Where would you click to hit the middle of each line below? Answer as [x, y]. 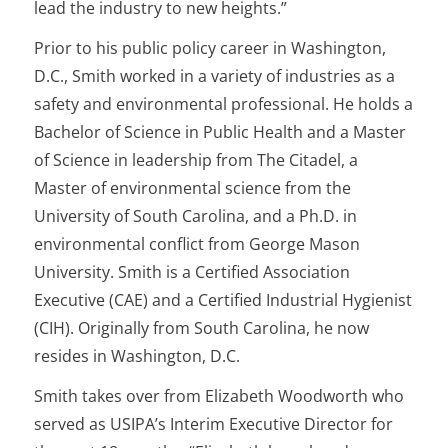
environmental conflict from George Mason [197, 244]
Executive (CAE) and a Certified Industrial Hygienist [223, 300]
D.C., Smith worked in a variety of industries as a [215, 76]
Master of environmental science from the [193, 188]
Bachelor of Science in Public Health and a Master [220, 132]
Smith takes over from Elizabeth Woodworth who [219, 396]
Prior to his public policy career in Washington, [210, 48]
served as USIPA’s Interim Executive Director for [214, 424]
